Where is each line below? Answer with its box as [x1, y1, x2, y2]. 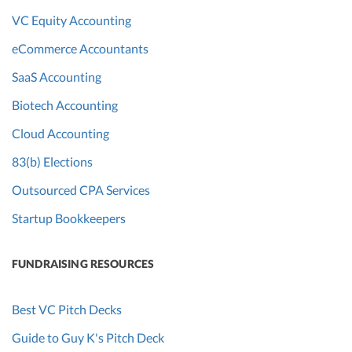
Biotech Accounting [12, 97, 118, 112]
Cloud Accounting [12, 125, 109, 141]
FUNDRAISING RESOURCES [12, 256, 155, 270]
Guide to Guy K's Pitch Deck [12, 329, 164, 345]
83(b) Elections [12, 153, 93, 169]
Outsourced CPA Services [12, 181, 150, 197]
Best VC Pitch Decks [12, 301, 122, 317]
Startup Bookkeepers [12, 210, 126, 225]
